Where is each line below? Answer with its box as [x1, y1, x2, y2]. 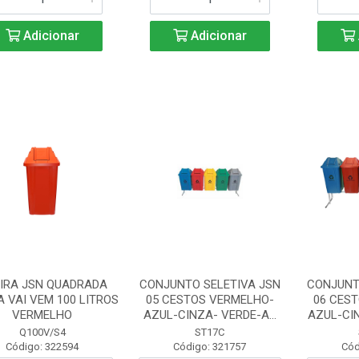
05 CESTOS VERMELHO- [145, 292, 274, 307]
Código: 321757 [173, 341, 247, 353]
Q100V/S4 [18, 326, 66, 338]
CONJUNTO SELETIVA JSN [139, 277, 280, 292]
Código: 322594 [6, 341, 79, 353]
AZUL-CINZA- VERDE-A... [143, 308, 276, 322]
